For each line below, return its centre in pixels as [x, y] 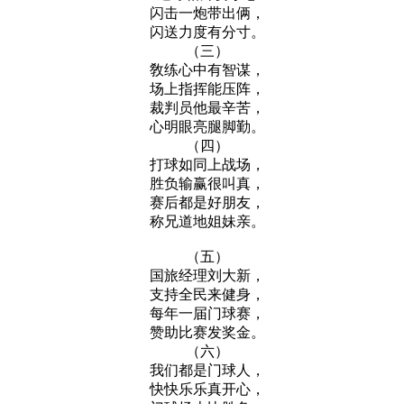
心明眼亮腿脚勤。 [207, 126]
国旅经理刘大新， [207, 275]
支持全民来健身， [207, 294]
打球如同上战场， [207, 164]
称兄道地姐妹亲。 [207, 221]
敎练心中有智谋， [207, 69]
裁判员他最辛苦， [207, 107]
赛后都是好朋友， [207, 202]
